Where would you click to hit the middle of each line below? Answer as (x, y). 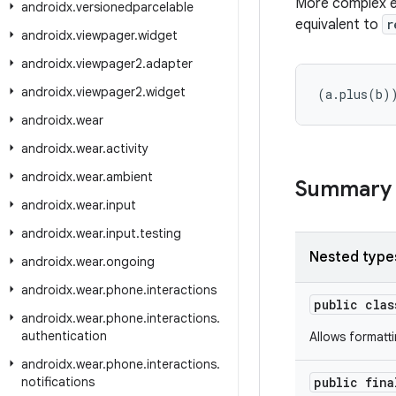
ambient (129, 177)
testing (160, 233)
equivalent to (339, 25)
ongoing (130, 262)
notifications (58, 382)
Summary (343, 189)
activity (127, 148)
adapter (169, 64)
